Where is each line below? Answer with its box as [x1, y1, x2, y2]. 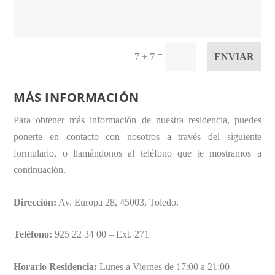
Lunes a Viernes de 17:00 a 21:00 [97, 261, 230, 272]
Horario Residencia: [14, 261, 98, 272]
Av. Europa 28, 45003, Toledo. [56, 196, 179, 207]
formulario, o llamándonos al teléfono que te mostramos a [14, 148, 261, 159]
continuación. [14, 165, 66, 176]
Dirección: [14, 196, 57, 207]
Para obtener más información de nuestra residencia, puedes [14, 115, 261, 126]
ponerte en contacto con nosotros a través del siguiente [14, 131, 261, 142]
